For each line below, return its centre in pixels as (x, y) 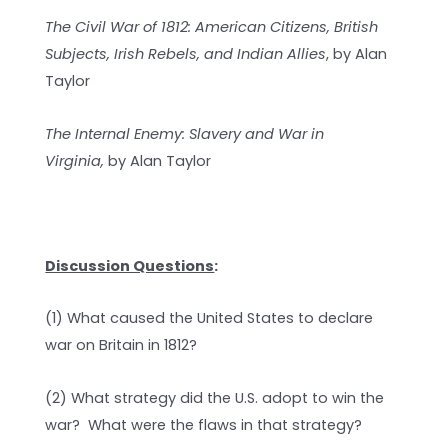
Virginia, (77, 160)
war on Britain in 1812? (121, 345)
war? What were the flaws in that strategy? (204, 424)
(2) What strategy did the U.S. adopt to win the (215, 397)
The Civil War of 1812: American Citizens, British (212, 27)
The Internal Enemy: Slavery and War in (185, 133)
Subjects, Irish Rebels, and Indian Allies (186, 54)
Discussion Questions (130, 265)
